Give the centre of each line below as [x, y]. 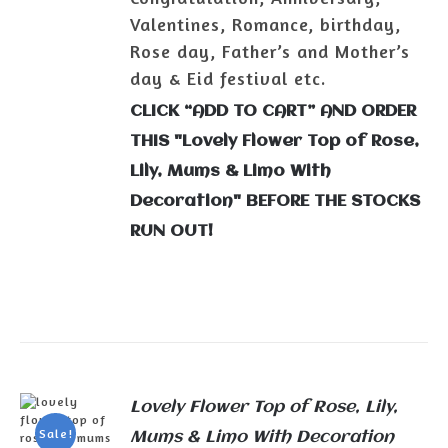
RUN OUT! [172, 231]
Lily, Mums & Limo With [231, 171]
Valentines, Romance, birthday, [266, 24]
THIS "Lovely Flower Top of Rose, [275, 141]
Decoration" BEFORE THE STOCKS [275, 201]
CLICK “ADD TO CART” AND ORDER [273, 111]
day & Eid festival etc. [228, 78]
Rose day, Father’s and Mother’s [270, 51]
